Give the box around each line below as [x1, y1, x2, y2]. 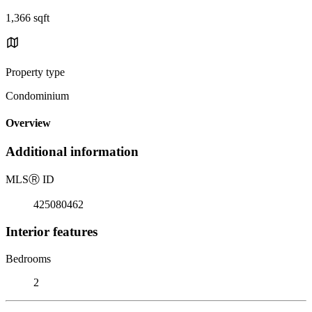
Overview [6, 117, 51, 130]
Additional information [6, 144, 139, 159]
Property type [6, 65, 65, 78]
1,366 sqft [6, 11, 49, 24]
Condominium [6, 89, 69, 102]
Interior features [6, 224, 97, 239]
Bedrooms [6, 252, 51, 265]
